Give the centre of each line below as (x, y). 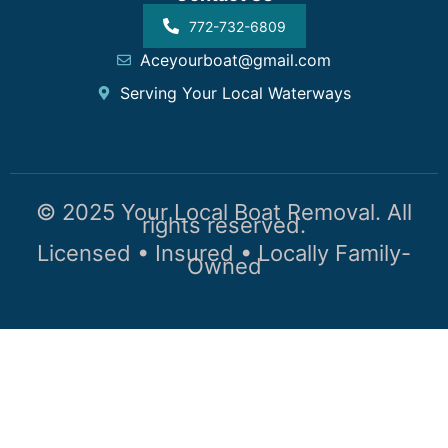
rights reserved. (224, 225)
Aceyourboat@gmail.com (235, 60)
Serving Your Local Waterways (235, 93)
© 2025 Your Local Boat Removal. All (224, 212)
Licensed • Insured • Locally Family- (224, 252)
